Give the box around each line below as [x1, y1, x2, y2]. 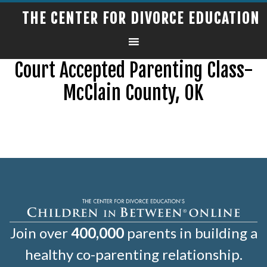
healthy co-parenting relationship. [24, 245, 243, 263]
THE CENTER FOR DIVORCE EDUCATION [21, 10, 260, 27]
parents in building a [123, 223, 257, 241]
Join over [10, 223, 71, 241]
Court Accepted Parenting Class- [14, 58, 253, 82]
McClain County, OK [63, 81, 204, 105]
